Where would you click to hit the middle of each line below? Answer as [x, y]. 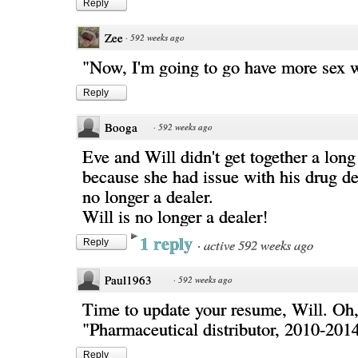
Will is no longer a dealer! [175, 216]
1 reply [169, 243]
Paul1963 [128, 280]
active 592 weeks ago [259, 245]
